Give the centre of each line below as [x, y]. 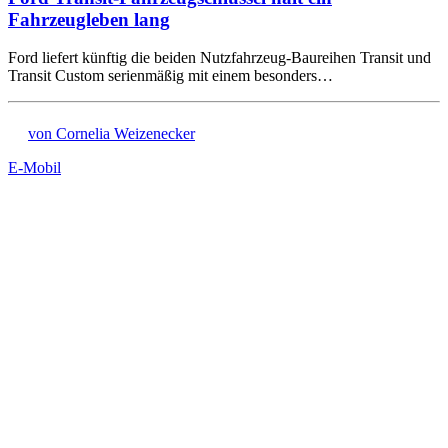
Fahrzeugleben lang [89, 19]
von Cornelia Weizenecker [111, 134]
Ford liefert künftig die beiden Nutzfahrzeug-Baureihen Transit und [219, 58]
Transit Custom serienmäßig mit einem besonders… [170, 76]
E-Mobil [34, 168]
